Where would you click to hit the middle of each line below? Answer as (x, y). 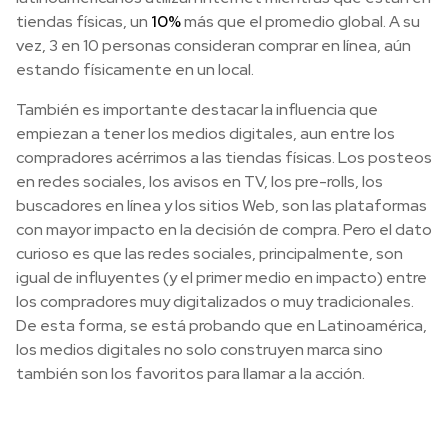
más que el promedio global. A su (300, 21)
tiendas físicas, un (83, 21)
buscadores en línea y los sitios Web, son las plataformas (221, 205)
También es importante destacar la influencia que (197, 109)
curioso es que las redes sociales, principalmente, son (209, 253)
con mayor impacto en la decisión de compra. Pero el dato (224, 229)
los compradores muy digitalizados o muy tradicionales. (215, 301)
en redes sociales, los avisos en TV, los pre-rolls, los (199, 181)
